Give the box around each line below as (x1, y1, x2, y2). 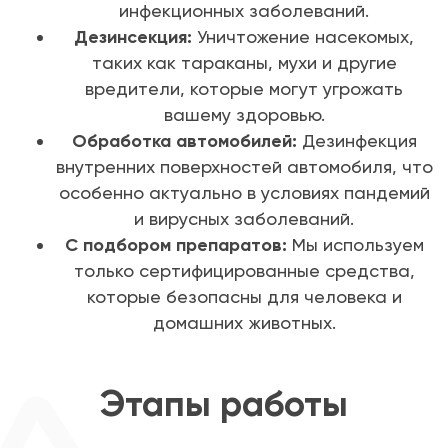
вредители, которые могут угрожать (85, 78, 403, 100)
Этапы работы (100, 382, 348, 426)
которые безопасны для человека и (86, 286, 402, 308)
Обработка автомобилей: (71, 130, 297, 153)
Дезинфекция (296, 130, 417, 152)
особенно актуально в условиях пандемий (58, 182, 430, 204)
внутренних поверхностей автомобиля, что (55, 156, 433, 178)
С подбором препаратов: (64, 234, 287, 257)
